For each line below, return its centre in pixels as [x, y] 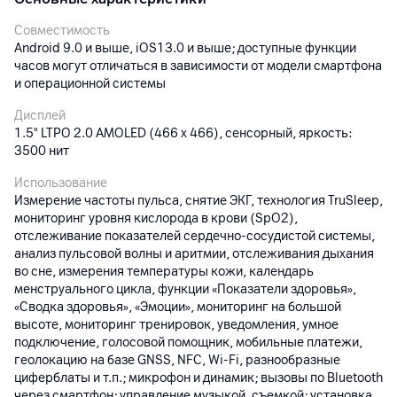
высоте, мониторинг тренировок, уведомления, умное [176, 325]
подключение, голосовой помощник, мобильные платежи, [188, 343]
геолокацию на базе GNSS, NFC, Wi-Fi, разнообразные [177, 360]
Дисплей [40, 116]
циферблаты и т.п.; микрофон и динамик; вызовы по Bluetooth [198, 378]
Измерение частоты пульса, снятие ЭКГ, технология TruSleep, [198, 201]
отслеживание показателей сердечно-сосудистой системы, [195, 236]
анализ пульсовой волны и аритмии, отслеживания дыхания [194, 254]
